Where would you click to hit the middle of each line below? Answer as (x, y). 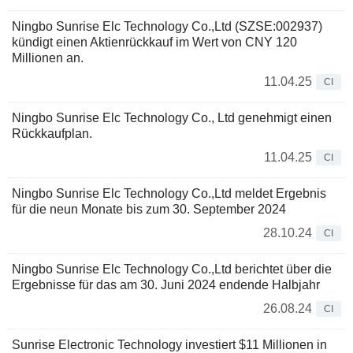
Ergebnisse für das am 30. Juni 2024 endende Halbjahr (166, 285)
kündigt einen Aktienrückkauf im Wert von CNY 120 (154, 43)
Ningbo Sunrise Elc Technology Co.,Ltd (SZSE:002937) (167, 27)
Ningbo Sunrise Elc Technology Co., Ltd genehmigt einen (172, 118)
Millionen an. (48, 58)
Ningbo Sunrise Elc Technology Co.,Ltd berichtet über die (172, 269)
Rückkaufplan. (52, 134)
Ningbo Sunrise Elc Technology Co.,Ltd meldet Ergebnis (169, 194)
